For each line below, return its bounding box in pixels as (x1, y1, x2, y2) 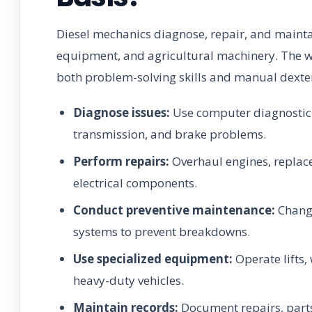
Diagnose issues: (73, 104, 170, 120)
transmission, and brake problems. (73, 125, 266, 142)
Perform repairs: (73, 153, 169, 169)
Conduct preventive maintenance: (73, 201, 275, 218)
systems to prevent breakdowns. (73, 223, 250, 240)
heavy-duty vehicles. (73, 272, 184, 288)
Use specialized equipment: (73, 250, 233, 267)
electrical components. (73, 174, 197, 191)
